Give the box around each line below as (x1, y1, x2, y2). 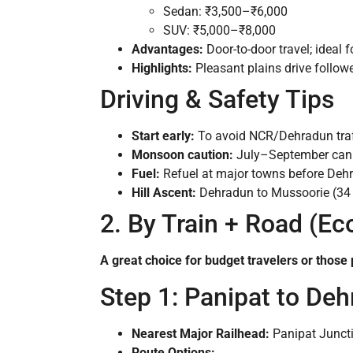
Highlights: (132, 61, 192, 76)
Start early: (132, 128, 195, 144)
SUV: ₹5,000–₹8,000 (163, 23, 276, 39)
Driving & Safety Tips (100, 84, 334, 115)
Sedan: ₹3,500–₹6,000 (163, 4, 288, 20)
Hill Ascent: (132, 185, 196, 201)
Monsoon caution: (132, 147, 233, 163)
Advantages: (132, 42, 203, 58)
